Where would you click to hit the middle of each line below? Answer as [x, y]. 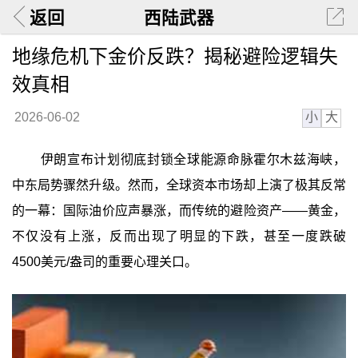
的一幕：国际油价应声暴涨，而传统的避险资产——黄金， [179, 211]
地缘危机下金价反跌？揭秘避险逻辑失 [175, 56]
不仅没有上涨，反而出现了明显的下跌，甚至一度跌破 [179, 237]
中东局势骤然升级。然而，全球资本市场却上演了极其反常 [179, 185]
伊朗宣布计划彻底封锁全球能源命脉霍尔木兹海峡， [193, 160]
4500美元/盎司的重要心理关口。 [104, 262]
